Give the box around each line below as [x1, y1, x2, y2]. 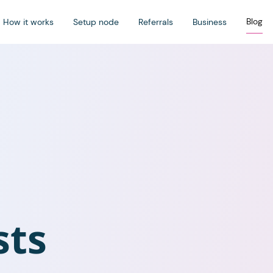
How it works [3, 16, 54, 27]
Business [193, 16, 227, 27]
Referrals [138, 16, 173, 27]
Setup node [73, 16, 119, 27]
